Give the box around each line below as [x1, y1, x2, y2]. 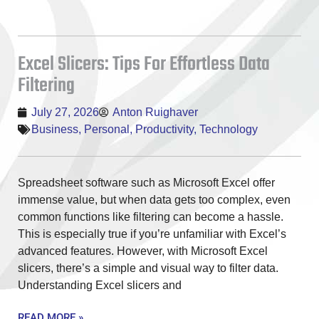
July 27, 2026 [31, 105, 99, 118]
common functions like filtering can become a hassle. [18, 210, 283, 223]
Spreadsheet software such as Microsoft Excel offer [18, 176, 275, 189]
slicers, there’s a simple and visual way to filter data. [18, 261, 278, 274]
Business [31, 122, 78, 135]
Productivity [135, 122, 194, 135]
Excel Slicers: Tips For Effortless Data [18, 48, 270, 80]
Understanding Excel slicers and [18, 278, 182, 291]
